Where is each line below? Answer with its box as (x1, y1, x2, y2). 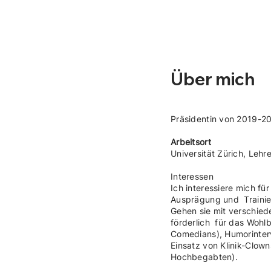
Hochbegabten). (171, 252, 238, 263)
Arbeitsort (171, 137, 211, 148)
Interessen (171, 171, 214, 182)
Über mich (171, 68, 255, 90)
